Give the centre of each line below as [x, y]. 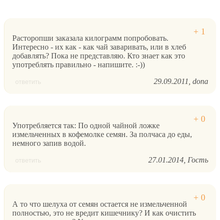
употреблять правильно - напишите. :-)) [79, 64]
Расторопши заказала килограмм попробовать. [90, 38]
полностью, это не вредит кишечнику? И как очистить [104, 213]
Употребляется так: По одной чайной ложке [86, 125]
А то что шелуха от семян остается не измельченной [100, 204]
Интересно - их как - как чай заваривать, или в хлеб [99, 47]
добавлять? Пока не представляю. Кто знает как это [99, 55]
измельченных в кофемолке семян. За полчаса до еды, [102, 134]
